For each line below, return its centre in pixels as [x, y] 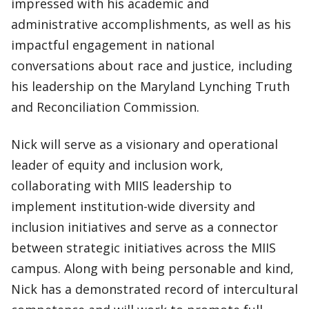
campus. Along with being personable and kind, [152, 268]
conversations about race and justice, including [152, 66]
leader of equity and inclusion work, [117, 165]
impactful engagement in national [113, 45]
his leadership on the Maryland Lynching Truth [150, 86]
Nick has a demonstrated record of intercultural [154, 289]
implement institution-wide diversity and [133, 206]
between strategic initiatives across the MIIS [143, 248]
